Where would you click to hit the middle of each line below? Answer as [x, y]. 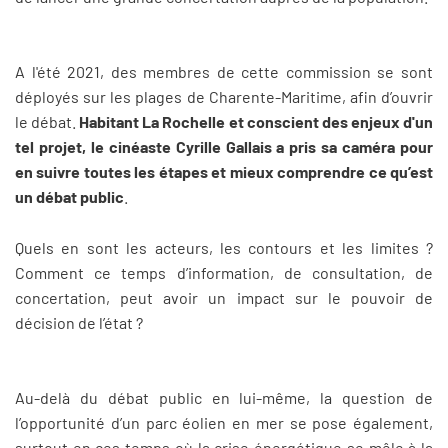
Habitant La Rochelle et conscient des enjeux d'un [256, 122]
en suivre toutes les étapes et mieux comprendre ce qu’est [224, 172]
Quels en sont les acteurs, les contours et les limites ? [224, 247]
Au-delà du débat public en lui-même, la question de [224, 398]
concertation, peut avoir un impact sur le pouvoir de [224, 297]
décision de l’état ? [79, 322]
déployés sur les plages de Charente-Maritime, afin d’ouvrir [224, 97]
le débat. [47, 122]
